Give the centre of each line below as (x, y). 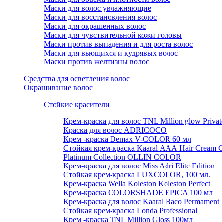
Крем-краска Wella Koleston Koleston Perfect (137, 184)
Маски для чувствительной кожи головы (113, 35)
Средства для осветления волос (77, 79)
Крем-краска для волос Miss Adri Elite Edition (139, 166)
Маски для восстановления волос (100, 17)
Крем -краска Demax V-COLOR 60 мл (127, 139)
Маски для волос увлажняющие (97, 8)
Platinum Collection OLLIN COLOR (122, 157)
